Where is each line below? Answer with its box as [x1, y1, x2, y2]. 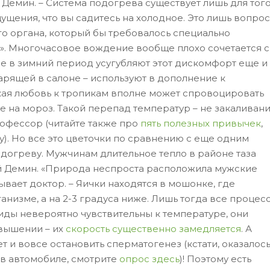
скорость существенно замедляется [66, 223, 241, 235]
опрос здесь [119, 253, 180, 265]
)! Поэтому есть [180, 253, 251, 265]
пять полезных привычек [140, 118, 261, 130]
